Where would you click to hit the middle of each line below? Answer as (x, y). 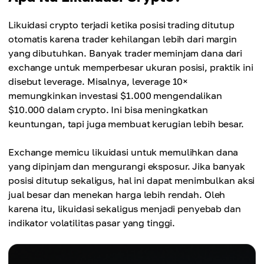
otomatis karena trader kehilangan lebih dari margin (123, 39)
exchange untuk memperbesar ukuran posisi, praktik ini (131, 67)
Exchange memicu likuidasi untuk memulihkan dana (123, 152)
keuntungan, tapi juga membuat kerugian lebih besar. (126, 124)
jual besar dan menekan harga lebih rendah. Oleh (117, 194)
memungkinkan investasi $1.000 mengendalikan (115, 95)
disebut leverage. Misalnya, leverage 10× (98, 81)
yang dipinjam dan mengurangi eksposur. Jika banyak (127, 166)
